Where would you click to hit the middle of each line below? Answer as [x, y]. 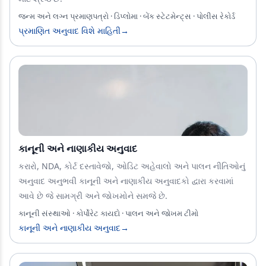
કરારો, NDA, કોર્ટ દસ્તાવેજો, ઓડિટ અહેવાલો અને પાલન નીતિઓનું [132, 166]
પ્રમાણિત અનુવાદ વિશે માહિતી [69, 30]
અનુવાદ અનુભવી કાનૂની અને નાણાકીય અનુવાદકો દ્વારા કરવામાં [126, 180]
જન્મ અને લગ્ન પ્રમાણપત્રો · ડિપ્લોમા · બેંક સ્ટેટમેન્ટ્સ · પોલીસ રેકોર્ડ [127, 16]
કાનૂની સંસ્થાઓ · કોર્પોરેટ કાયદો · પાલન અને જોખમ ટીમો [108, 213]
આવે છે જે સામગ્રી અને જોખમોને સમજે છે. [93, 195]
